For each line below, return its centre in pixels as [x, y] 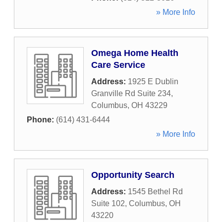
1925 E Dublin [153, 82]
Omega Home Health [135, 53]
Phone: [41, 120]
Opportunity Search [133, 175]
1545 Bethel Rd [155, 192]
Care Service [118, 65]
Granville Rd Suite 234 [131, 93]
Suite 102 [108, 203]
